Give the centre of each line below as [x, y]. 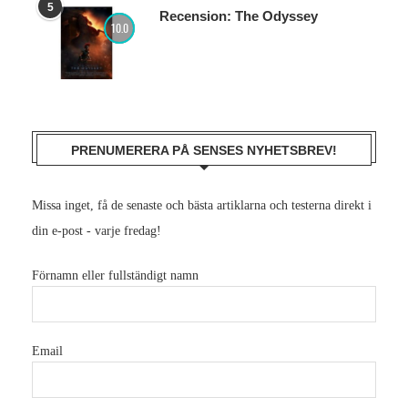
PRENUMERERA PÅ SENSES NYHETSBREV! [204, 150]
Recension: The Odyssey [239, 16]
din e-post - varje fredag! [97, 231]
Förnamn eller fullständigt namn [115, 275]
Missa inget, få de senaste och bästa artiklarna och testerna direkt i [202, 205]
